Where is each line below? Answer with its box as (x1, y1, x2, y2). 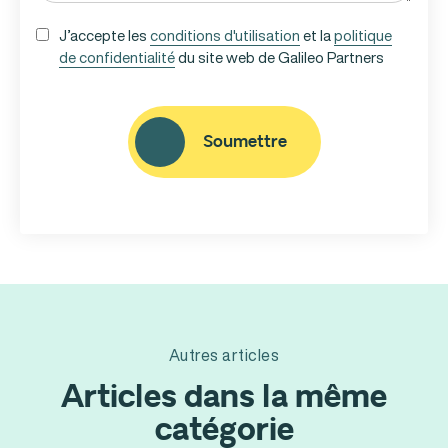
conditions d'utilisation (150, 24, 300, 47)
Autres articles (168, 343, 280, 368)
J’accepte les (59, 24, 150, 47)
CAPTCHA (35, 79, 108, 104)
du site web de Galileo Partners (175, 46, 384, 69)
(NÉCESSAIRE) (38, 48, 125, 68)
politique (334, 24, 392, 47)
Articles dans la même (61, 375, 387, 418)
